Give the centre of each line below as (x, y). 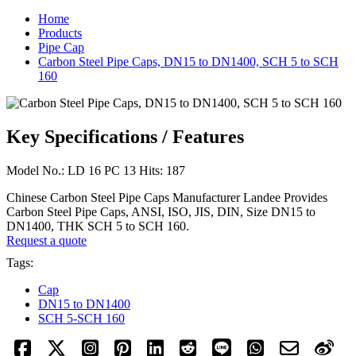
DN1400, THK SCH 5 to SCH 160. (98, 226)
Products (60, 33)
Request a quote (46, 240)
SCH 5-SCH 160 (81, 318)
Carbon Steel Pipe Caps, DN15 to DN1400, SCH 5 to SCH (188, 61)
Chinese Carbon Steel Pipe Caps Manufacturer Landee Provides (167, 197)
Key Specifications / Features (125, 136)
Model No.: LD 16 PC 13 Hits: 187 (96, 170)
